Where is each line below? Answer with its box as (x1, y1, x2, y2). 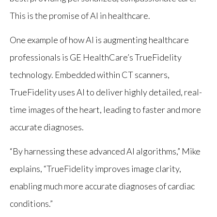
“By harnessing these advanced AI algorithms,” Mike (10, 146, 201, 157)
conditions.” (10, 198, 53, 209)
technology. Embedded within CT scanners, (10, 69, 170, 80)
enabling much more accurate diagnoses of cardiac (10, 181, 195, 192)
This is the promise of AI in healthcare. (10, 10, 150, 21)
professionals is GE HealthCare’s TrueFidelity (10, 52, 182, 63)
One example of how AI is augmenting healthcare (10, 34, 189, 46)
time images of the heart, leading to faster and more (10, 104, 201, 115)
